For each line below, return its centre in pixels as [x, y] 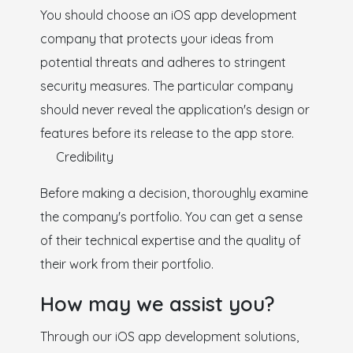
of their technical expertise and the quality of [170, 240]
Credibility [84, 156]
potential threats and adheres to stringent [163, 62]
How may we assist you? [157, 303]
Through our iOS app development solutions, [169, 336]
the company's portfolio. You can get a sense [171, 216]
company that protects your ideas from [156, 38]
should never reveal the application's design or [175, 109]
